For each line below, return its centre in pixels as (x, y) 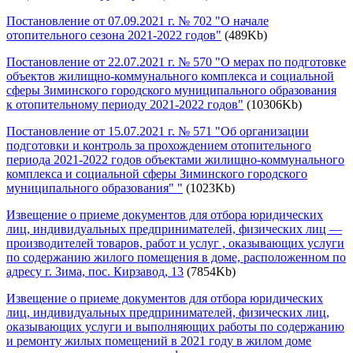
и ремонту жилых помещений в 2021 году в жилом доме (159, 340)
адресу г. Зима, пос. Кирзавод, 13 (95, 271)
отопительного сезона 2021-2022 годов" (114, 35)
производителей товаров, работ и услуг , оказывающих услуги (175, 243)
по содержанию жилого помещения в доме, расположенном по (176, 257)
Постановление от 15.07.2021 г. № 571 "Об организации (158, 131)
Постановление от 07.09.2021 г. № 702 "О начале (137, 20)
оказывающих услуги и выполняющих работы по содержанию (175, 326)
